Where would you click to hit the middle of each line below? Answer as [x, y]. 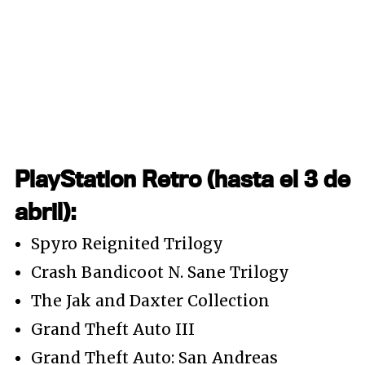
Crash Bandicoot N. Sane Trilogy [160, 272]
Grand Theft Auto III [113, 329]
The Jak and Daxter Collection [150, 300]
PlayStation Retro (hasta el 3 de [182, 178]
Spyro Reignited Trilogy [127, 243]
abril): [46, 211]
